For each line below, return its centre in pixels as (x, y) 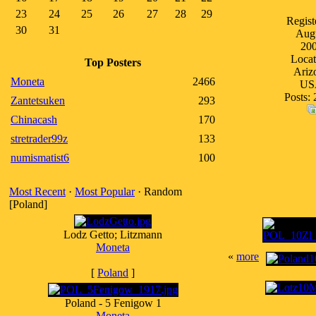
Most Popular (105, 192)
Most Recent (37, 192)
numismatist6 (40, 158)
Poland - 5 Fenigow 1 (113, 303)
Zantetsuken (38, 101)
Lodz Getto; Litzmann (113, 235)
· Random (158, 192)
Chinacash (34, 120)
